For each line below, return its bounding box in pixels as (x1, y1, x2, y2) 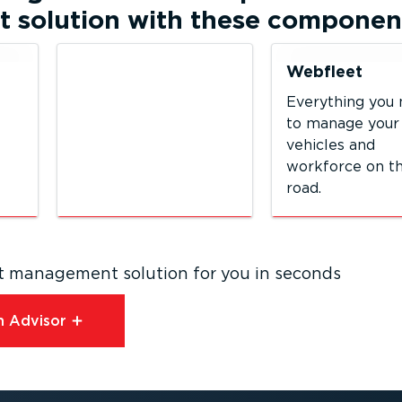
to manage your (286, 115, 400, 132)
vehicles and (286, 136, 376, 153)
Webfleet (286, 62, 363, 81)
